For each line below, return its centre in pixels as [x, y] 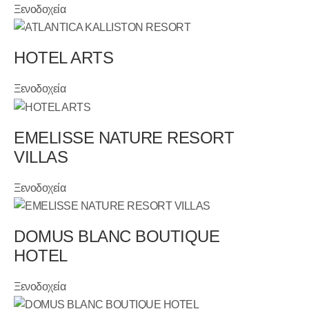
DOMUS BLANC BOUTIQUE [117, 236]
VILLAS [41, 157]
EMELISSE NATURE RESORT [124, 137]
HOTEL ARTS [64, 58]
